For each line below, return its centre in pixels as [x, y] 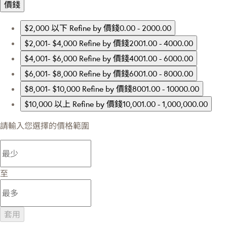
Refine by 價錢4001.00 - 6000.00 [136, 59]
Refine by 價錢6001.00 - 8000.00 [136, 74]
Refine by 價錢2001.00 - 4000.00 [136, 43]
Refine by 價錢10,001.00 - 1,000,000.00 [140, 104]
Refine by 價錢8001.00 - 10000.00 [141, 89]
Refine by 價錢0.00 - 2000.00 [120, 28]
